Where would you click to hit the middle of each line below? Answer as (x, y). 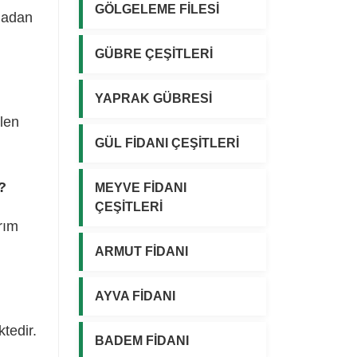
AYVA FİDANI (135, 296)
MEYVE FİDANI (141, 187)
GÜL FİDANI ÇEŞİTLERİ (167, 143)
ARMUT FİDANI (141, 251)
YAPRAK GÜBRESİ (153, 98)
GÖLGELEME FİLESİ (157, 9)
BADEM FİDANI (142, 340)
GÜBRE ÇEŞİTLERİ (154, 53)
